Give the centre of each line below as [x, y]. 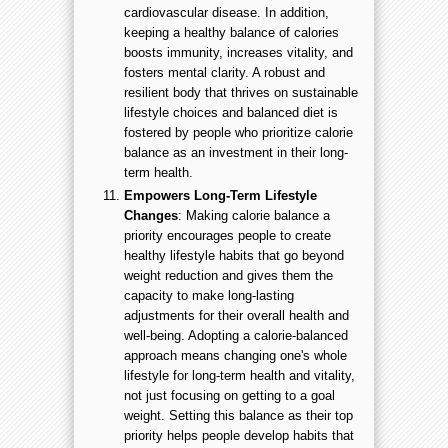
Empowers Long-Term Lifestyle [220, 196]
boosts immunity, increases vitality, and [238, 53]
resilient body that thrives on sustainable [241, 93]
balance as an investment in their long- [236, 153]
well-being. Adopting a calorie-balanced [236, 336]
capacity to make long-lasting [209, 296]
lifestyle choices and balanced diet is [231, 113]
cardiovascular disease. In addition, [226, 13]
